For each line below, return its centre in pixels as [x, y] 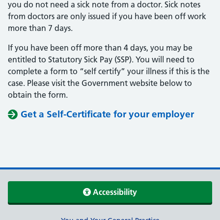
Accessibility [114, 192]
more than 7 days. [40, 28]
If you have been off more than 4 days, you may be [100, 48]
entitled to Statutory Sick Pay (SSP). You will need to [101, 59]
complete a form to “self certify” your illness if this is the [109, 71]
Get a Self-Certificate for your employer [108, 114]
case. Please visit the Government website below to [100, 83]
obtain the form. [38, 95]
